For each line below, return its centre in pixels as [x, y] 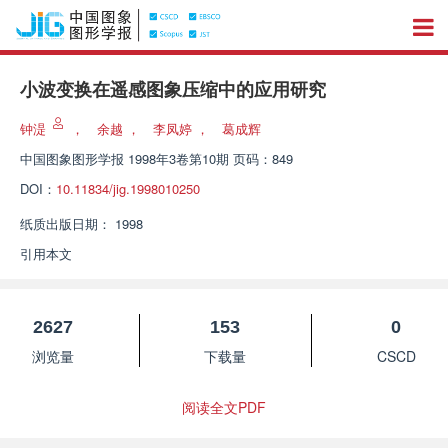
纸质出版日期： [65, 223]
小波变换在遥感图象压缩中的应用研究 [173, 90]
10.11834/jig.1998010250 [128, 188]
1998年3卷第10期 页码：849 [210, 158]
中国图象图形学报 [72, 158]
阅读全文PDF [224, 407]
